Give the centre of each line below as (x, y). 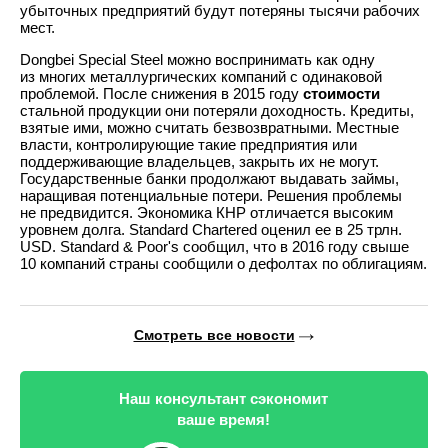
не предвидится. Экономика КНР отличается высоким (206, 212)
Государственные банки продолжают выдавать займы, (209, 178)
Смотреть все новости (214, 334)
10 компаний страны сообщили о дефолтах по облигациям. (223, 263)
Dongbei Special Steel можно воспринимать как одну (197, 59)
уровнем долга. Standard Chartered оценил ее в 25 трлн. (211, 229)
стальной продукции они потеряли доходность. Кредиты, (217, 110)
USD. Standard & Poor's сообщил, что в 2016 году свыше (214, 246)
